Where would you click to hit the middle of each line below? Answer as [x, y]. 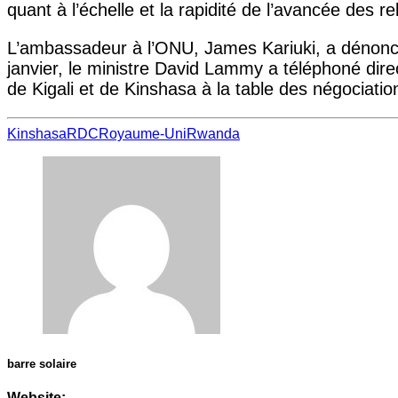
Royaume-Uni [143, 133]
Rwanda [213, 133]
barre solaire [42, 363]
